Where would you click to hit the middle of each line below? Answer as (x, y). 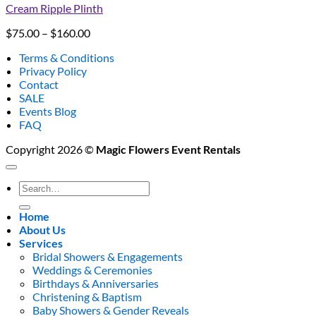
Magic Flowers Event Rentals (168, 149)
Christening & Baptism (87, 296)
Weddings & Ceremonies (93, 269)
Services (41, 243)
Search (35, 186)
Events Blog (48, 111)
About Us (43, 229)
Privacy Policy (53, 71)
